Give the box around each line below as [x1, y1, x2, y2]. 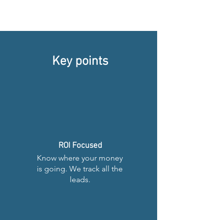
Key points [52, 54, 109, 69]
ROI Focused [58, 141, 102, 151]
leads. [69, 175, 90, 184]
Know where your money [37, 153, 123, 163]
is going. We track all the [37, 164, 123, 173]
